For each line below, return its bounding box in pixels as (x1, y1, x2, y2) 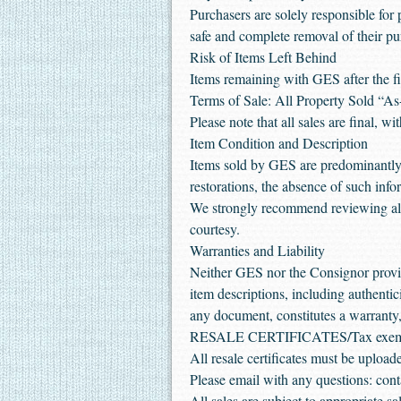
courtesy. (190, 219, 240, 238)
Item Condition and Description (190, 133, 368, 152)
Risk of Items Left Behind (190, 47, 337, 66)
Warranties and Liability (190, 241, 325, 260)
